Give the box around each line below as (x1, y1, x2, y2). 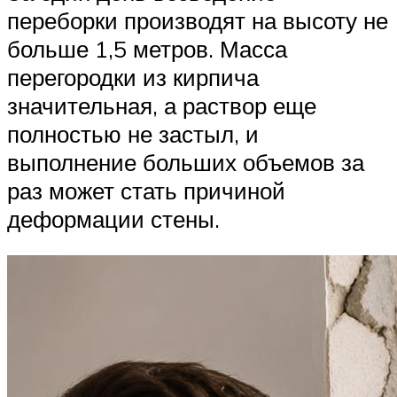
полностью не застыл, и (7, 119, 259, 148)
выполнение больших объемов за (7, 147, 364, 176)
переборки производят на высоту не (7, 5, 388, 35)
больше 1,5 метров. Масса (7, 34, 287, 63)
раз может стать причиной (7, 175, 285, 205)
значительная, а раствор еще (7, 90, 316, 120)
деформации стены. (7, 204, 220, 233)
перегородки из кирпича (7, 62, 259, 91)
